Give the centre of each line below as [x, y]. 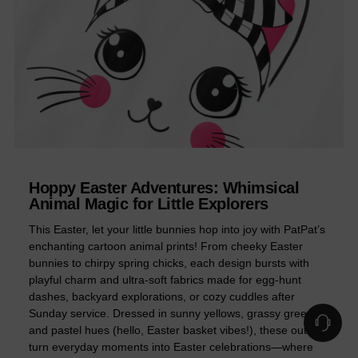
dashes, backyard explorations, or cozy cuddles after [162, 296]
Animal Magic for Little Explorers [149, 203]
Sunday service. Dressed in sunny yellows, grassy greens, [175, 313]
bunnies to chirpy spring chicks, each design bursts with [169, 263]
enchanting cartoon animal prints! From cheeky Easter [166, 246]
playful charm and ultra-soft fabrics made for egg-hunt [165, 279]
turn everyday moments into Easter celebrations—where [171, 346]
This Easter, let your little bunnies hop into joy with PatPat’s [177, 229]
